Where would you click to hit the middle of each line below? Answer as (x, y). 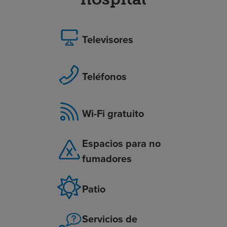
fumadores (107, 159)
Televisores (107, 39)
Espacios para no (121, 144)
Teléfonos (104, 76)
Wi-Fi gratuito (113, 113)
